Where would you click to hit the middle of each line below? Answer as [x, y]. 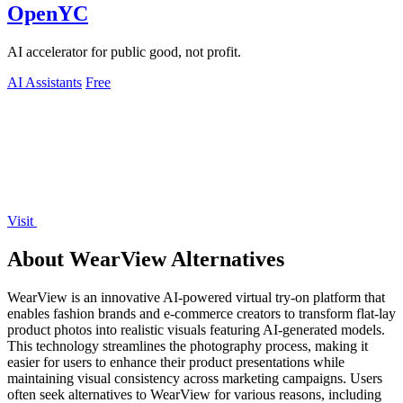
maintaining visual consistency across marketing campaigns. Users [195, 378]
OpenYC [48, 14]
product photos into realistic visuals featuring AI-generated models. [196, 329]
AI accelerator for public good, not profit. [124, 52]
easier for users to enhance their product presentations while [176, 362]
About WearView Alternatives [146, 260]
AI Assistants [45, 83]
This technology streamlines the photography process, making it [188, 345]
